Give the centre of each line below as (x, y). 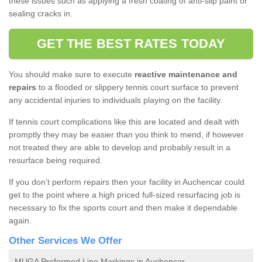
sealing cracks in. (41, 14)
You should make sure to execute (72, 75)
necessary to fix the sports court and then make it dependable (123, 208)
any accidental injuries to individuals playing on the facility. (116, 100)
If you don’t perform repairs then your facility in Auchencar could (127, 182)
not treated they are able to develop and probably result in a (120, 148)
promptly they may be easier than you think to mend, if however (126, 135)
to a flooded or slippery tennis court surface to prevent (137, 87)
